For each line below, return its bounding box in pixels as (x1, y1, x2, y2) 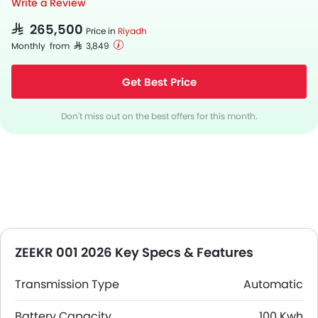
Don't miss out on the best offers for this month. (60, 110, 258, 122)
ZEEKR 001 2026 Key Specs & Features (15, 243, 253, 261)
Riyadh (118, 25, 147, 37)
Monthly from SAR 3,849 (11, 41, 114, 50)
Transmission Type (15, 276, 119, 292)
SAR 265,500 (11, 22, 83, 35)
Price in (86, 25, 118, 37)
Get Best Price (121, 75, 197, 89)
